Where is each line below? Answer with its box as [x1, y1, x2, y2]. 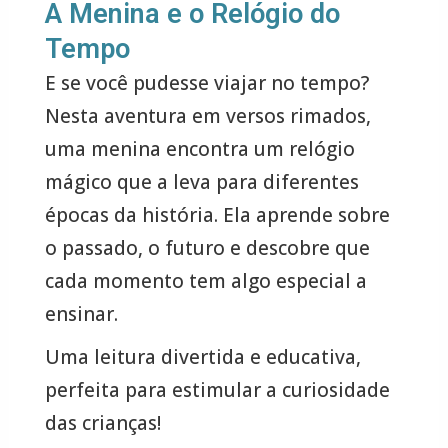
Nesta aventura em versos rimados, [44, 103, 371, 130]
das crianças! [44, 409, 161, 436]
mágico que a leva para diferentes [44, 169, 359, 196]
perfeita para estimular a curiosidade [44, 376, 390, 403]
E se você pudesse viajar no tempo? [44, 70, 369, 97]
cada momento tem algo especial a [44, 268, 367, 295]
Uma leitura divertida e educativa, [44, 343, 361, 370]
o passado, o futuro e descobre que [44, 235, 370, 262]
